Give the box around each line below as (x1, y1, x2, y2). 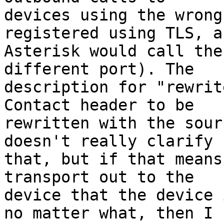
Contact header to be (4, 96, 203, 114)
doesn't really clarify (4, 132, 222, 150)
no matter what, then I (4, 204, 222, 222)
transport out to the (4, 168, 203, 186)
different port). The (4, 60, 203, 78)
